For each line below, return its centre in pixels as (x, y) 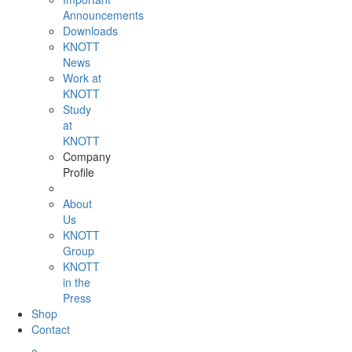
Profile (79, 172)
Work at (82, 78)
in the (77, 282)
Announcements (103, 15)
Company (87, 156)
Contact (51, 329)
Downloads (90, 31)
